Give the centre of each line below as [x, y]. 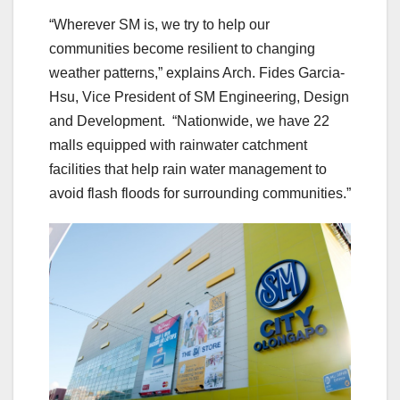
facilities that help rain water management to [188, 169]
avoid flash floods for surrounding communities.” [200, 193]
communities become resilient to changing [182, 48]
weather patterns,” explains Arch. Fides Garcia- [197, 72]
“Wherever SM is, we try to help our [159, 24]
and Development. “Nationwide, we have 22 [189, 121]
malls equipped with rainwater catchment [178, 145]
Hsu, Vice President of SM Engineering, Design [199, 96]
